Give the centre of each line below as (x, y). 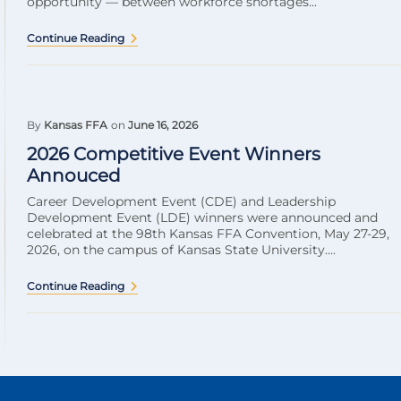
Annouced (74, 175)
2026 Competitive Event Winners (174, 154)
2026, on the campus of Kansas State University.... (181, 250)
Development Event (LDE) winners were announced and (202, 218)
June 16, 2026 (163, 125)
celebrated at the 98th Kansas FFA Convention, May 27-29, (208, 234)
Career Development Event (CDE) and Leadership (181, 201)
